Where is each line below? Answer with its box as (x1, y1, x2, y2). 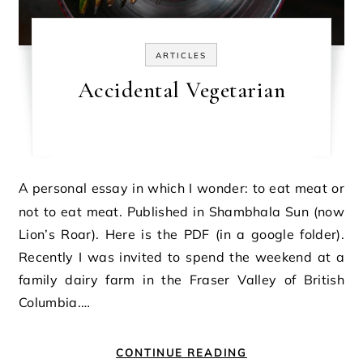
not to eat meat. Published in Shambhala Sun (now (19, 203, 344, 220)
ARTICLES (156, 50, 207, 62)
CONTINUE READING (116, 346, 247, 360)
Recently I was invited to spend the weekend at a (19, 249, 344, 266)
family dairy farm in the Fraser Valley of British (19, 271, 344, 288)
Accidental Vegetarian (77, 76, 286, 105)
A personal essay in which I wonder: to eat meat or (19, 181, 28, 197)
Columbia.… (19, 294, 91, 311)
